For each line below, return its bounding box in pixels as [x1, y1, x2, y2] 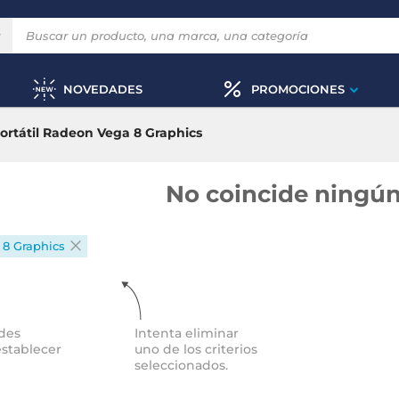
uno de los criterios [134, 341, 257, 357]
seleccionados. [134, 357, 228, 373]
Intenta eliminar [134, 325, 239, 341]
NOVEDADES [62, 81, 142, 96]
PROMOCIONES [250, 81, 345, 96]
